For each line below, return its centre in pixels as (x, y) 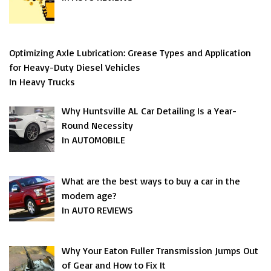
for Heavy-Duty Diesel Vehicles (75, 67)
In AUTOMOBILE (93, 139)
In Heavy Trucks (42, 81)
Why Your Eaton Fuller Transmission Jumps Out (160, 251)
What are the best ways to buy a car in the (151, 181)
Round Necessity (97, 125)
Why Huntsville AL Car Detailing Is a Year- (149, 110)
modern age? (89, 195)
